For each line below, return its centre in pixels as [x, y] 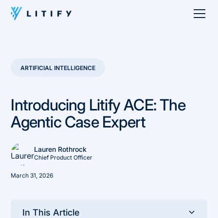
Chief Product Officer [64, 157]
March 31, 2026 [32, 175]
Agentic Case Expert [78, 122]
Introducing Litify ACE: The [98, 105]
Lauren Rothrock [61, 149]
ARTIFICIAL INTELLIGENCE [58, 68]
